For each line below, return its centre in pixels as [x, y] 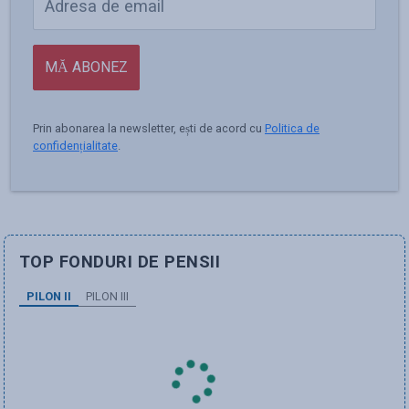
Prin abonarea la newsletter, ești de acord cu [149, 128]
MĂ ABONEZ [86, 67]
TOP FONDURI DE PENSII [120, 261]
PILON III [107, 296]
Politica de [292, 128]
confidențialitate [75, 145]
